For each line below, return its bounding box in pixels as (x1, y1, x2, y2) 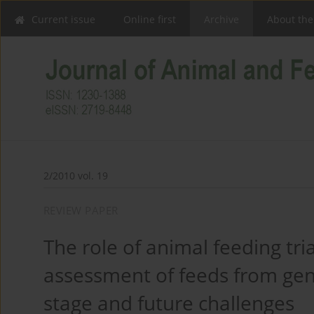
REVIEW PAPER (43, 203, 118, 218)
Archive (204, 13, 239, 26)
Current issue (32, 13, 95, 26)
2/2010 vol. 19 (43, 169, 108, 183)
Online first (123, 13, 176, 26)
